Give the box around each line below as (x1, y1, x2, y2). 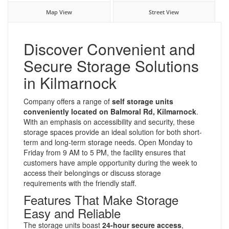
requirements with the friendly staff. (24, 177, 136, 188)
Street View (149, 8, 179, 16)
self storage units (112, 96, 173, 106)
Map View (45, 8, 72, 16)
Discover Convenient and (24, 37, 195, 60)
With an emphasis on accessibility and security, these (24, 116, 195, 127)
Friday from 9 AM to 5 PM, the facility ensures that (24, 147, 186, 157)
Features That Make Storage (24, 190, 178, 209)
